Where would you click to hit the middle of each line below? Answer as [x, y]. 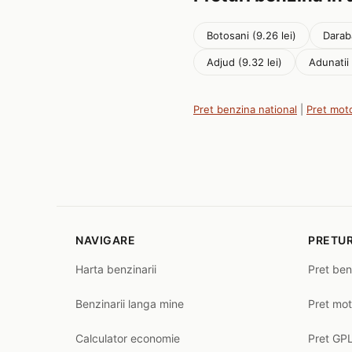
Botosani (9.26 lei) [251, 35]
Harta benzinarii [116, 269]
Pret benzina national [245, 109]
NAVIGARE [105, 240]
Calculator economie [128, 338]
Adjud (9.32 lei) [244, 62]
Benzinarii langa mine [130, 304]
